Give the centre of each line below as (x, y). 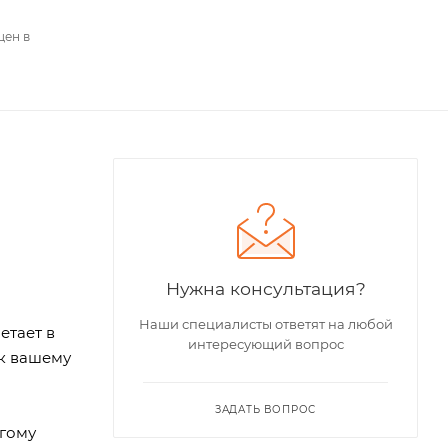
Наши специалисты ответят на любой (265, 323)
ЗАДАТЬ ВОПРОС (265, 409)
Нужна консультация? (265, 288)
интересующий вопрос (265, 343)
